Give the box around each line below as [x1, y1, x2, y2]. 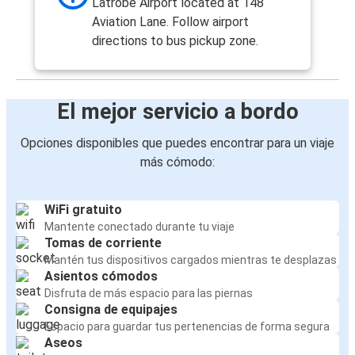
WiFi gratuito [44, 202, 122, 218]
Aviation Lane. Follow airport [92, 14, 249, 30]
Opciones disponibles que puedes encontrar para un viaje [21, 136, 334, 151]
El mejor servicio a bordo [56, 99, 299, 125]
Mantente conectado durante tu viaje [44, 220, 235, 234]
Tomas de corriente [44, 235, 162, 251]
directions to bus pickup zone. [92, 33, 258, 49]
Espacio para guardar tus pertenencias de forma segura [44, 320, 330, 334]
